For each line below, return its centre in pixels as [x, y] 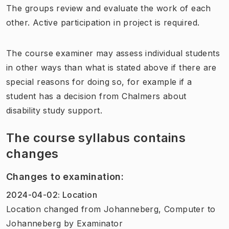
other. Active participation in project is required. [103, 22]
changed [61, 209]
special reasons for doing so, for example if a [99, 82]
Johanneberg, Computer [154, 209]
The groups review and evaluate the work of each [109, 8]
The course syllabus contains [96, 138]
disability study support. [54, 110]
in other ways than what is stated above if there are [111, 67]
